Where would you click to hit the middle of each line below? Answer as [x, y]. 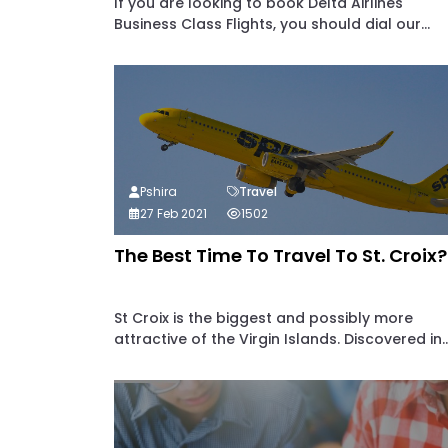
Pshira [158, 191]
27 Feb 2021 [173, 213]
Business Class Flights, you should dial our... [272, 24]
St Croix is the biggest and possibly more [263, 318]
